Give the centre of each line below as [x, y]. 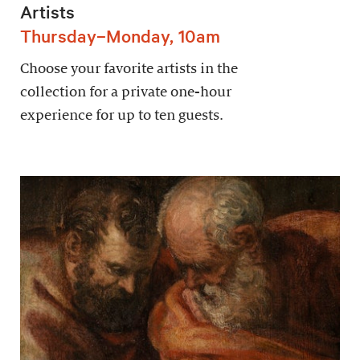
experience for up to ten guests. [122, 115]
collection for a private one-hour [126, 92]
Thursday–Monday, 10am [120, 35]
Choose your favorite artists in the [129, 68]
